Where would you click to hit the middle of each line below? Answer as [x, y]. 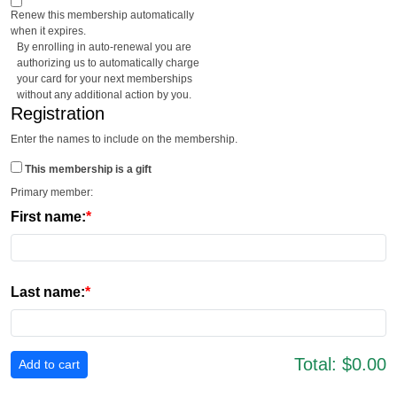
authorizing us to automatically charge [108, 63]
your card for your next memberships [104, 79]
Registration [58, 113]
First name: [48, 217]
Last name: [48, 292]
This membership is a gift [88, 169]
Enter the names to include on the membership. [124, 139]
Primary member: [52, 192]
